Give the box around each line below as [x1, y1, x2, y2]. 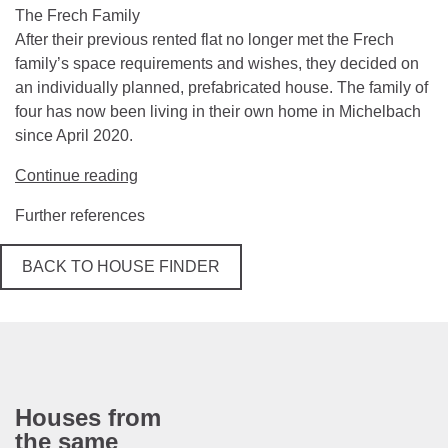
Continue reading [15, 167, 138, 185]
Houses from [15, 404, 161, 432]
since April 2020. [15, 127, 133, 145]
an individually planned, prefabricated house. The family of [15, 79, 428, 97]
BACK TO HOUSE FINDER [22, 258, 220, 276]
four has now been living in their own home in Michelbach [15, 103, 421, 121]
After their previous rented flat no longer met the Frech [15, 31, 394, 49]
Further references [15, 207, 145, 225]
